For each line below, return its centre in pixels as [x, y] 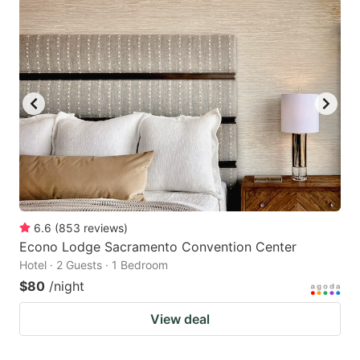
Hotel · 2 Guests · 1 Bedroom [94, 264]
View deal [180, 319]
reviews [104, 227]
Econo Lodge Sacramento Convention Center [158, 246]
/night [67, 286]
